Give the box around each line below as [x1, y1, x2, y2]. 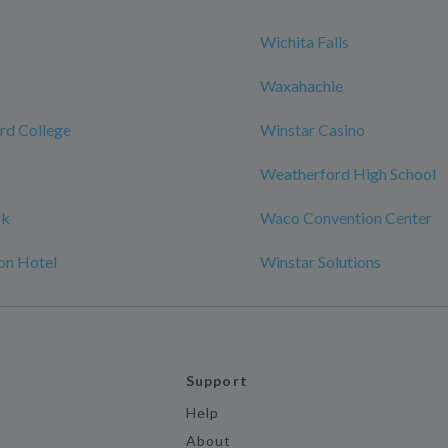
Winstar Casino [260, 120, 365, 139]
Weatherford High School [260, 164, 436, 183]
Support [186, 372, 248, 389]
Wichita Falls [260, 32, 349, 51]
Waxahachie [260, 76, 343, 95]
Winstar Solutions [260, 252, 381, 271]
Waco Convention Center [260, 208, 432, 227]
